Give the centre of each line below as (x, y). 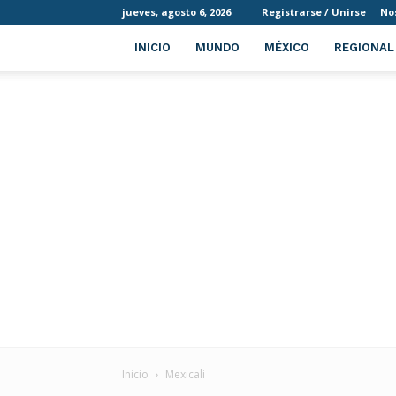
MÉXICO (287, 47)
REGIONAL (364, 47)
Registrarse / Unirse (314, 12)
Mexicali (185, 374)
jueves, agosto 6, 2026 (176, 12)
